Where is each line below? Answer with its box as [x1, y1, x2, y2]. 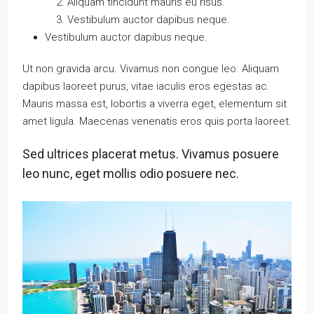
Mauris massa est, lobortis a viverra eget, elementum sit [22, 97, 287, 111]
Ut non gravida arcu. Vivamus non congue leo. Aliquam [22, 62, 279, 76]
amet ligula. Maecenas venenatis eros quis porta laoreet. [22, 115, 292, 128]
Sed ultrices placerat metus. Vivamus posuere [22, 146, 279, 162]
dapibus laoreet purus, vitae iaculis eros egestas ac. [22, 80, 270, 93]
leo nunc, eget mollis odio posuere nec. [22, 166, 239, 182]
